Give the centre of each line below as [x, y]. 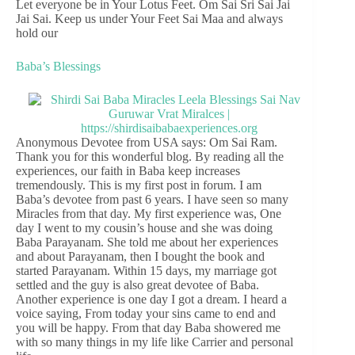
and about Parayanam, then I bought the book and [140, 256]
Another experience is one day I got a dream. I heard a [151, 299]
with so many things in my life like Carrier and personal [155, 342]
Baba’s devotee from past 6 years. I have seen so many [152, 199]
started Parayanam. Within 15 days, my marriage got [146, 270]
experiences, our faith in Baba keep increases [128, 170]
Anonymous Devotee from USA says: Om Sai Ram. [147, 142]
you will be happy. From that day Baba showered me [148, 327]
